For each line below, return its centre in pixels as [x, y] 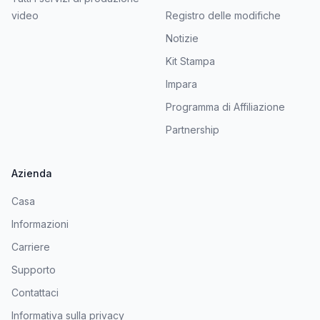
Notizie [182, 38]
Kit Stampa [190, 61]
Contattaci [35, 292]
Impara [181, 84]
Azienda [32, 173]
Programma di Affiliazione [225, 106]
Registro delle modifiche [223, 15]
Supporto [34, 269]
